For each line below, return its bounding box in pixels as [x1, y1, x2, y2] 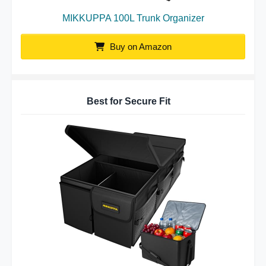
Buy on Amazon [107, 42, 172, 52]
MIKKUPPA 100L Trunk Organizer [62, 13, 204, 23]
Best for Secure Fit [87, 96, 170, 106]
